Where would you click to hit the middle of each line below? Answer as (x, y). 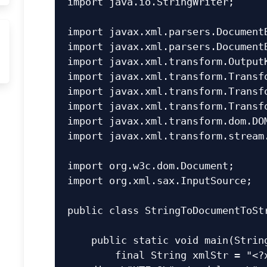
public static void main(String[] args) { (80, 240)
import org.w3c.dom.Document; (151, 165)
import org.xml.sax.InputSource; (160, 180)
